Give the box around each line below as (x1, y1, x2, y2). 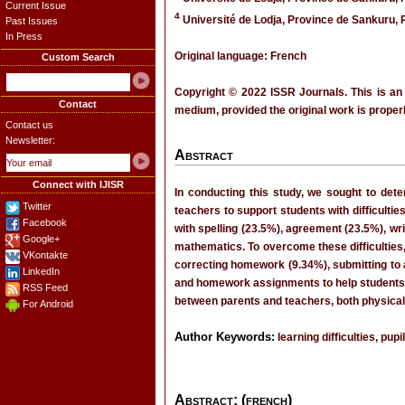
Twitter (23, 201, 52, 212)
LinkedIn (23, 266, 60, 277)
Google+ (23, 233, 60, 244)
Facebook (23, 217, 67, 228)
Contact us (5, 119, 53, 130)
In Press (5, 31, 42, 42)
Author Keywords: (174, 330, 275, 344)
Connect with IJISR (32, 179, 124, 190)
